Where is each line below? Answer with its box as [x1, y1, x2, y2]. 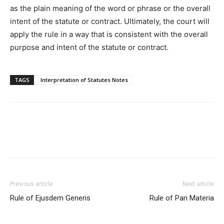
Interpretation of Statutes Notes [40, 76, 128, 84]
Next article [182, 180, 214, 188]
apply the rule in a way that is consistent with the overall [10, 29, 208, 39]
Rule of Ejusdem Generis [10, 193, 90, 203]
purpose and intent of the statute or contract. [10, 42, 168, 52]
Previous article [10, 180, 53, 188]
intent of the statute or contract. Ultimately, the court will [10, 16, 209, 26]
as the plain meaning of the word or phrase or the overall [10, 3, 210, 13]
